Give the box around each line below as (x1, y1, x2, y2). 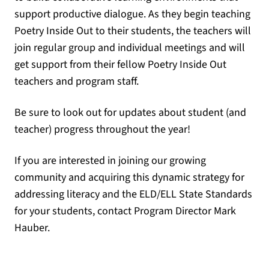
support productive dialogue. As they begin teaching (14, 7, 250, 22)
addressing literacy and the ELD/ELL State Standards (14, 187, 252, 202)
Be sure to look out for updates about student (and (14, 105, 246, 120)
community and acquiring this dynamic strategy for (14, 170, 244, 185)
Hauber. (14, 220, 50, 235)
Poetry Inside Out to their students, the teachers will (14, 23, 251, 38)
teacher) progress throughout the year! (14, 122, 190, 137)
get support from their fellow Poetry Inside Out (14, 57, 226, 72)
